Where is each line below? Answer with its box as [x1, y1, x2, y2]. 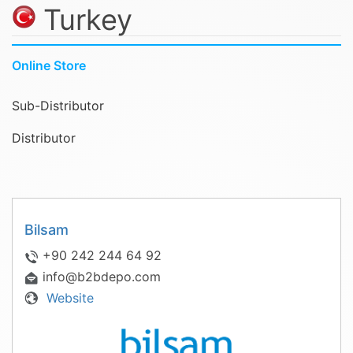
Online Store [12, 58, 86, 73]
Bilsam [24, 221, 69, 238]
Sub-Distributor [12, 98, 104, 113]
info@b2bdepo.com [43, 269, 161, 284]
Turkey [43, 2, 132, 37]
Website [43, 290, 94, 306]
